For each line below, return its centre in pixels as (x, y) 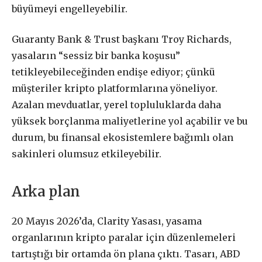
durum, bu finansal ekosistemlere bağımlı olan (123, 138)
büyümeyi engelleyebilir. (70, 8)
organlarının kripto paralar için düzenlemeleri (124, 237)
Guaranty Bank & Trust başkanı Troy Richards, (122, 39)
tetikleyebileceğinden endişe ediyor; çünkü (113, 72)
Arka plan (46, 191)
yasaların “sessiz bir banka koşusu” (96, 56)
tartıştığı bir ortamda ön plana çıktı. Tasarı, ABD (126, 254)
